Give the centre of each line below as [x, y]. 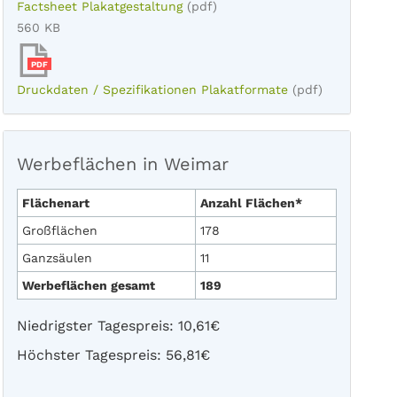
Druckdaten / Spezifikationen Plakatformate [152, 90]
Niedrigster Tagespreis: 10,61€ [118, 326]
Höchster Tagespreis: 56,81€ [113, 355]
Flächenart [55, 203]
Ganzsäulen [57, 258]
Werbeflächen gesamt [88, 285]
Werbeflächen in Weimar [122, 164]
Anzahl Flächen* [251, 203]
